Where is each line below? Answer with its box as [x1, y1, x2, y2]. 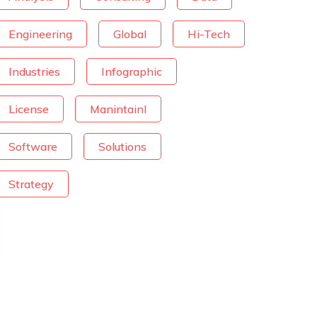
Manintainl [90, 102, 146, 116]
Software [8, 139, 57, 154]
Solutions [98, 139, 146, 154]
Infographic [101, 64, 162, 79]
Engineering [8, 27, 72, 41]
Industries [8, 64, 60, 79]
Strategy [8, 177, 54, 191]
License [8, 102, 49, 116]
